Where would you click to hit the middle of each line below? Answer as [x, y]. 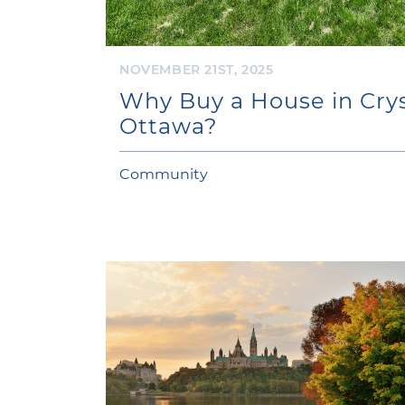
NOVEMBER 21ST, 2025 [197, 69]
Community [164, 173]
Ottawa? [169, 125]
